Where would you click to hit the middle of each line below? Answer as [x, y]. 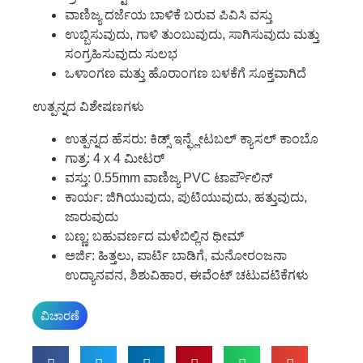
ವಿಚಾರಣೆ [60, 315]
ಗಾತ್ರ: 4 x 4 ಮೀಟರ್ [115, 158]
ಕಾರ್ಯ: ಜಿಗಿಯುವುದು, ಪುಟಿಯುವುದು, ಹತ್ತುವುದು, [186, 197]
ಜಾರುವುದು [92, 216]
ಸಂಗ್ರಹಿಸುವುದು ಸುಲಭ [121, 53]
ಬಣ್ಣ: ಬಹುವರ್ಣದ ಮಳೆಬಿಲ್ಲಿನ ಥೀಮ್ [154, 236]
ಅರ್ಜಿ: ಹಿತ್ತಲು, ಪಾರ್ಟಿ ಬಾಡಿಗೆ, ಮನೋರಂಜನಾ [176, 255]
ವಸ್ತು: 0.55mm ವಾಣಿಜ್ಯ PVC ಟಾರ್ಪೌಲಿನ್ [169, 177]
